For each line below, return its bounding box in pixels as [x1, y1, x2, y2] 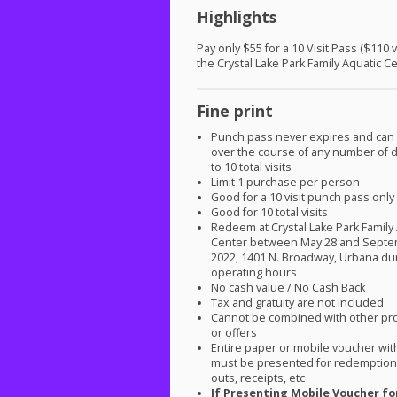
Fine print [197, 100, 273, 122]
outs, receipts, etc [211, 370, 306, 386]
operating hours [211, 265, 298, 281]
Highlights [197, 5, 276, 27]
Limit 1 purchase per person [211, 175, 361, 191]
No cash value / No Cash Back [211, 280, 366, 296]
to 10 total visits [211, 160, 292, 175]
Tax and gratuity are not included [211, 295, 385, 311]
